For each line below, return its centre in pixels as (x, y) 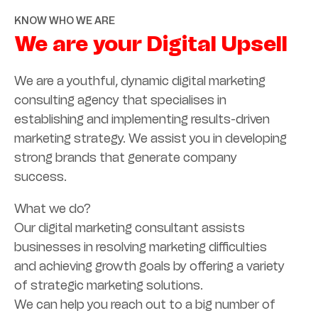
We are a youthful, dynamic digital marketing (140, 81)
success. (40, 176)
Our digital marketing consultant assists (130, 227)
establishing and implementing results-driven (142, 119)
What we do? (53, 208)
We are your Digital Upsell (151, 43)
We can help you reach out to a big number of (145, 304)
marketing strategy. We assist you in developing (150, 138)
